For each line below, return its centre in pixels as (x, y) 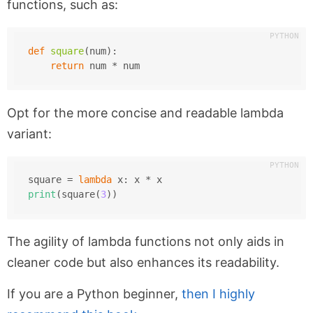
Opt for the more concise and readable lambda (145, 112)
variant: (29, 133)
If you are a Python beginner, (94, 293)
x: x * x (137, 180)
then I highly (218, 293)
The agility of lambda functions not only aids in (146, 241)
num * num (111, 66)
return (67, 66)
